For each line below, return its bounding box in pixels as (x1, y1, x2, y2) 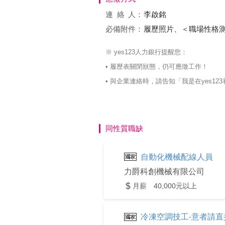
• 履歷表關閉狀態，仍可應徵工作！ (105, 63, 208, 70)
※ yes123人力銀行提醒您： (105, 48, 187, 56)
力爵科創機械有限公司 (124, 167, 204, 176)
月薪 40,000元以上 (133, 181, 197, 190)
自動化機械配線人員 (141, 152, 213, 161)
